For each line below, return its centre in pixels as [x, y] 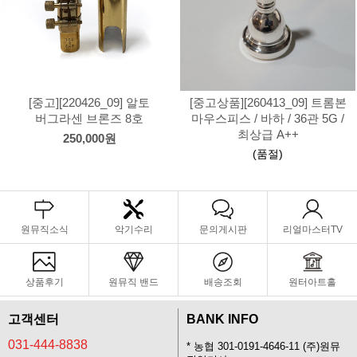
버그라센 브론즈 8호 [89, 119]
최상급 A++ [268, 135]
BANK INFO [222, 319]
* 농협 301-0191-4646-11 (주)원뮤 [263, 347]
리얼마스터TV [312, 229]
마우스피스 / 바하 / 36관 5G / [268, 119]
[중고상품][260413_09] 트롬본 [268, 103]
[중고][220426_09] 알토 [89, 103]
